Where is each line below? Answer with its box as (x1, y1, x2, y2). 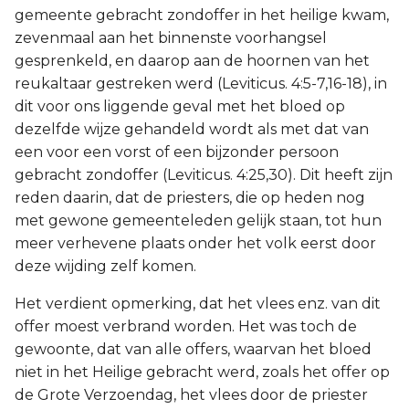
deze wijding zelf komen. (15, 257, 196, 275)
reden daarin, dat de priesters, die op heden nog (15, 189, 365, 206)
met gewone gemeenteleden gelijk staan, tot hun (15, 212, 382, 229)
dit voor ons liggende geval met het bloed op (15, 98, 345, 115)
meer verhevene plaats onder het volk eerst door (15, 235, 376, 252)
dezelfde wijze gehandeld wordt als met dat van (15, 121, 369, 138)
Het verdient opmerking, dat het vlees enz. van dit (15, 295, 381, 312)
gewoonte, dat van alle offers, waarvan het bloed (15, 341, 372, 358)
